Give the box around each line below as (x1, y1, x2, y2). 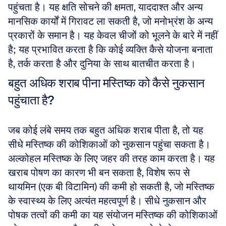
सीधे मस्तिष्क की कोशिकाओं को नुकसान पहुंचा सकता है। (8, 138, 210, 151)
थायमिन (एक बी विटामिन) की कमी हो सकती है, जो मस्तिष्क (8, 180, 214, 193)
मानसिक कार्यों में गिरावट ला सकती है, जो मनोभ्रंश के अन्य (8, 15, 213, 28)
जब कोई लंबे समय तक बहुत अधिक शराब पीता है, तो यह (8, 124, 203, 137)
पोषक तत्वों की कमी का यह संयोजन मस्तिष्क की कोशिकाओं (8, 208, 217, 221)
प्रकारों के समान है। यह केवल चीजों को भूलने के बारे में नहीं (8, 29, 218, 42)
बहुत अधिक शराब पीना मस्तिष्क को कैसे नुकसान (8, 75, 205, 91)
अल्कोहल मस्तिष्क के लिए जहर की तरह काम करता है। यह (8, 152, 215, 165)
